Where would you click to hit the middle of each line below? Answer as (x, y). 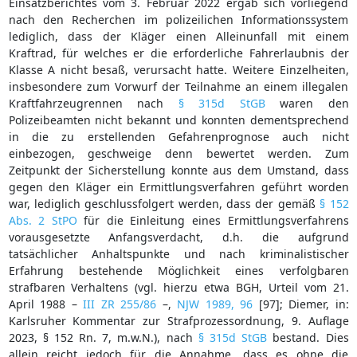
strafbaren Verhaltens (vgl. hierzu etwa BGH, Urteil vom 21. (178, 287)
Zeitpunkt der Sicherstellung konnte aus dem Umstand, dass (178, 170)
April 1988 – (45, 304)
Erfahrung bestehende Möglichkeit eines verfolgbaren (178, 270)
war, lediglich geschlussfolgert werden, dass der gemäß (164, 203)
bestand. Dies (308, 337)
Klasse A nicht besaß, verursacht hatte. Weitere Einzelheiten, (178, 69)
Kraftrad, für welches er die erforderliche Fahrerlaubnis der (178, 53)
